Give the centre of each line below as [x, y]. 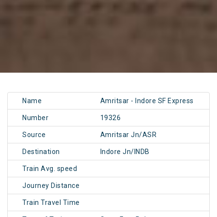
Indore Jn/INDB [125, 152]
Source [34, 135]
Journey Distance [51, 186]
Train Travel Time [51, 203]
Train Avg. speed [50, 169]
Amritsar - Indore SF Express [147, 101]
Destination [41, 152]
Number [35, 118]
